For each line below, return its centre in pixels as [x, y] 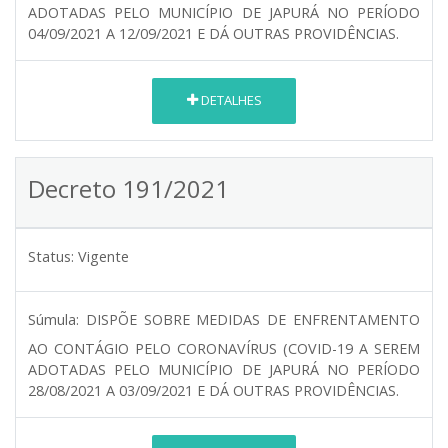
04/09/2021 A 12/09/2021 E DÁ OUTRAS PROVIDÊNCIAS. [213, 33]
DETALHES [229, 100]
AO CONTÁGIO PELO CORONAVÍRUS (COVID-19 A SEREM [224, 348]
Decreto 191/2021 [128, 188]
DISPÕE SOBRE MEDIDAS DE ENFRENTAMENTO [253, 319]
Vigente [103, 256]
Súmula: [53, 319]
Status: [51, 256]
